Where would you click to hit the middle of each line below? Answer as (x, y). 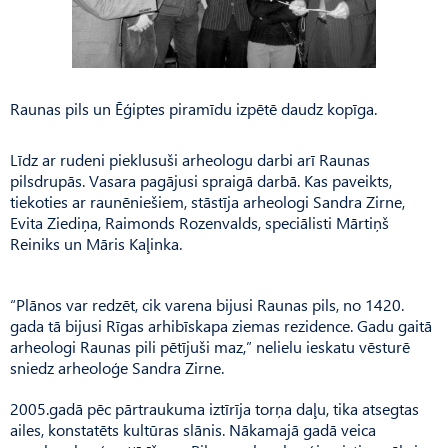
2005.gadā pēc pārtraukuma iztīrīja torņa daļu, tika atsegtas (214, 408)
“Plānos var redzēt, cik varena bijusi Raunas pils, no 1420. (207, 304)
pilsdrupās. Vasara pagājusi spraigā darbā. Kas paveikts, (201, 180)
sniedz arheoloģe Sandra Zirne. (117, 367)
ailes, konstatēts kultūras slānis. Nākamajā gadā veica (193, 429)
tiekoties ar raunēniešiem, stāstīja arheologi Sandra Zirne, (207, 201)
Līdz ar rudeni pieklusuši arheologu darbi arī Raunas (190, 159)
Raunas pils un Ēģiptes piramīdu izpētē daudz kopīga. (193, 108)
